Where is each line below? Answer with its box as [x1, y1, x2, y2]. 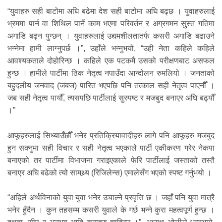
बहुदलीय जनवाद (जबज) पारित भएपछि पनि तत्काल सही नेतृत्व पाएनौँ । [7, 81, 215, 90]
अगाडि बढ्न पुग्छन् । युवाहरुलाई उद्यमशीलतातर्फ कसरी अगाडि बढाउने [7, 32, 215, 41]
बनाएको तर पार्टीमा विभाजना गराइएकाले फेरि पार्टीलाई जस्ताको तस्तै [7, 156, 215, 165]
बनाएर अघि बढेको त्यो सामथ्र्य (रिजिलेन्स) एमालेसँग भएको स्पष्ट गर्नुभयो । [7, 168, 212, 177]
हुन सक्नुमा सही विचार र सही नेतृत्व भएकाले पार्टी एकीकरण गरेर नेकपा [7, 143, 215, 152]
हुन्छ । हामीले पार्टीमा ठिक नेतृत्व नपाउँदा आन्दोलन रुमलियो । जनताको [7, 69, 215, 78]
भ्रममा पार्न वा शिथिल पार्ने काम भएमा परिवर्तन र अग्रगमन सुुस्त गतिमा [7, 19, 215, 28]
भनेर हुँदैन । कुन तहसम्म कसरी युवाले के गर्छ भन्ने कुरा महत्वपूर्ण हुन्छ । [7, 206, 215, 215]
